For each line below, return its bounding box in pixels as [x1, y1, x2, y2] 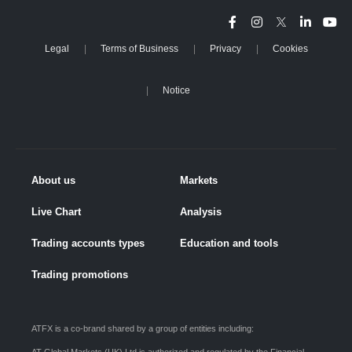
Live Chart [31, 205, 81, 218]
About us [31, 174, 75, 186]
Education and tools [180, 236, 278, 249]
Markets [180, 174, 218, 186]
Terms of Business [100, 42, 178, 54]
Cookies [272, 42, 308, 54]
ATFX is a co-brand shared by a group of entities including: [31, 323, 254, 333]
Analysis [180, 205, 222, 218]
